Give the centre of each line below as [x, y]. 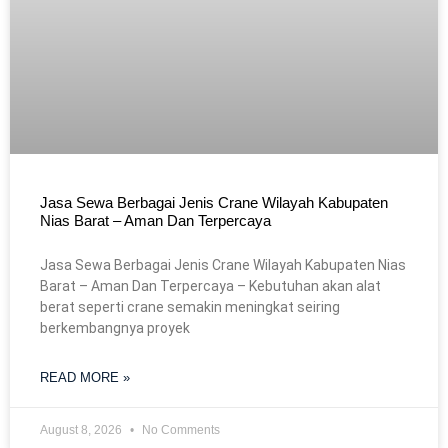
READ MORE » [85, 378]
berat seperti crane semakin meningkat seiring [190, 307]
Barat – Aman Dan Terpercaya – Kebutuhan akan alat [210, 286]
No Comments [179, 430]
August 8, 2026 [82, 430]
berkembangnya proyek [115, 328]
